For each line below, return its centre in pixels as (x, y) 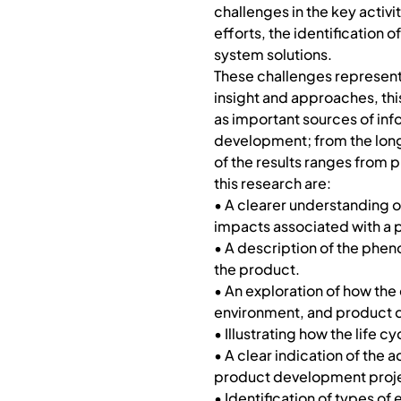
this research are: (272, 183)
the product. (256, 269)
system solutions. (273, 55)
